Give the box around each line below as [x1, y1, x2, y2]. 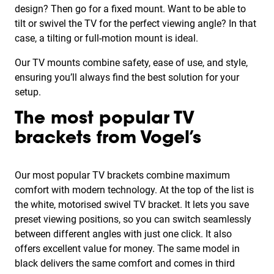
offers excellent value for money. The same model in [15, 243, 240, 254]
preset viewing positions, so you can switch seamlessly [15, 213, 251, 225]
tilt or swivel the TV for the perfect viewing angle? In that [15, 18, 256, 29]
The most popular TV [15, 111, 194, 128]
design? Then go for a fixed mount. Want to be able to [15, 3, 246, 15]
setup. [15, 86, 41, 98]
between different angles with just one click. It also [15, 228, 232, 240]
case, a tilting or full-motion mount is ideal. [15, 32, 198, 44]
